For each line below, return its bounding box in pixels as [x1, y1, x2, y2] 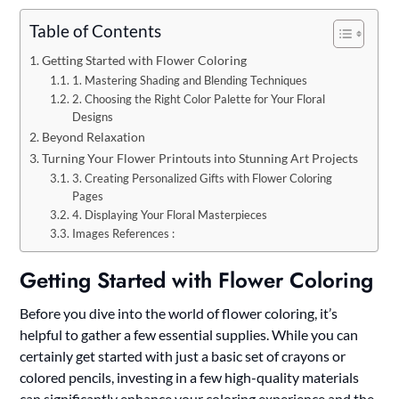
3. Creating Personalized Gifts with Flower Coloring [71, 170, 332, 185]
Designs [71, 109, 113, 124]
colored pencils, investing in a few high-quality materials [20, 368, 360, 386]
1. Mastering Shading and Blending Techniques [71, 72, 307, 87]
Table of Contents [29, 20, 162, 42]
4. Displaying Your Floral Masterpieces [71, 207, 267, 222]
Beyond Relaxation [42, 128, 146, 144]
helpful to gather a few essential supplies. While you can [20, 325, 359, 343]
